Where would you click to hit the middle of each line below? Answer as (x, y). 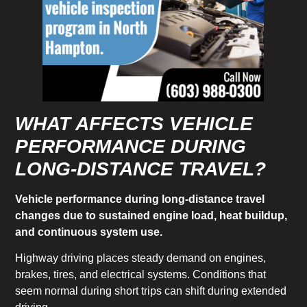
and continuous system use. (89, 232)
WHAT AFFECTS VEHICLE (134, 123)
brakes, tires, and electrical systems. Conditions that (141, 275)
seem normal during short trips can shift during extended (151, 291)
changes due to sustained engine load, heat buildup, (151, 215)
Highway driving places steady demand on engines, (141, 258)
